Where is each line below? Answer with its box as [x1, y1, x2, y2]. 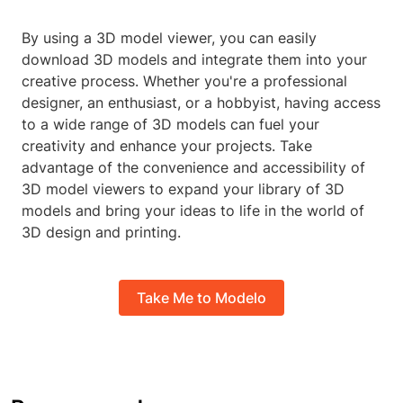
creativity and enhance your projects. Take [22, 137, 312, 156]
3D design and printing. [22, 223, 181, 242]
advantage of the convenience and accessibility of [22, 158, 365, 177]
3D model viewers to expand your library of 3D [22, 180, 345, 199]
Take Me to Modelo [137, 288, 266, 307]
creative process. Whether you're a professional [22, 72, 347, 91]
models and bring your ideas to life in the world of [22, 201, 364, 220]
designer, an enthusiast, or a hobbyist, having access [22, 94, 381, 112]
